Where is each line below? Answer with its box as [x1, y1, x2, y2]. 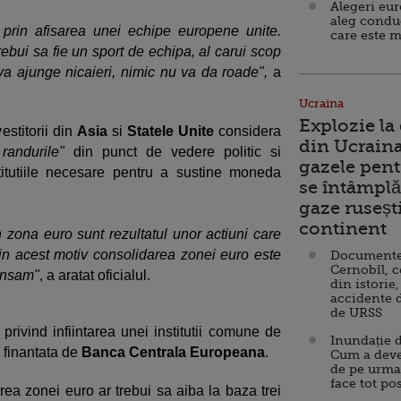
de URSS [330, 305, 382, 320]
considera [213, 124, 282, 139]
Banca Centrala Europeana [81, 345, 265, 360]
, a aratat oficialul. [39, 268, 150, 283]
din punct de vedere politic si [73, 144, 281, 159]
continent [299, 218, 387, 239]
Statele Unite [122, 124, 214, 139]
